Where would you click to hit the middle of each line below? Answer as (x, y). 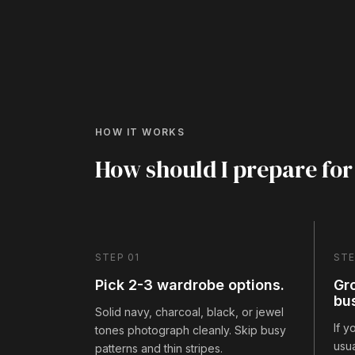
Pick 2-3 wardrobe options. (190, 284)
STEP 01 (118, 257)
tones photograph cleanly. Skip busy (191, 330)
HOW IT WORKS (140, 132)
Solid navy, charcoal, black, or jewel (189, 311)
